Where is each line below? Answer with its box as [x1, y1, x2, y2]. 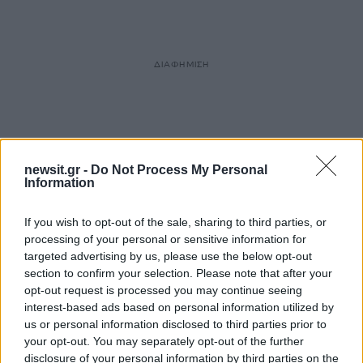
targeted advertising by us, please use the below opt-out [24, 249, 312, 263]
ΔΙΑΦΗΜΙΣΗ [153, 58, 210, 70]
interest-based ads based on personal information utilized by [24, 300, 334, 314]
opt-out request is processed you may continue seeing [24, 283, 302, 297]
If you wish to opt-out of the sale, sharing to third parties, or [24, 215, 327, 228]
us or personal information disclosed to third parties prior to [24, 317, 327, 331]
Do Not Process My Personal [91, 162, 267, 177]
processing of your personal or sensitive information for [24, 232, 306, 246]
